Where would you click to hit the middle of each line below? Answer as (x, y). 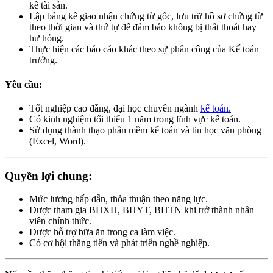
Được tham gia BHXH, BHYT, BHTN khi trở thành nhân (142, 210)
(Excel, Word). (58, 141)
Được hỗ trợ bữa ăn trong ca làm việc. (102, 232)
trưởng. (43, 60)
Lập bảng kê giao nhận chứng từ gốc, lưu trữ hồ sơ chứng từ (146, 16)
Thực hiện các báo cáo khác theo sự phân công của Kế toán (144, 49)
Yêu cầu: (23, 84)
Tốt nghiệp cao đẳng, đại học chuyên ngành (115, 108)
